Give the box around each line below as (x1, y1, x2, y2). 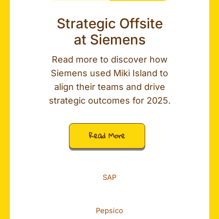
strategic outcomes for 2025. (48, 95, 171, 106)
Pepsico (96, 206, 123, 215)
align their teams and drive (54, 82, 165, 92)
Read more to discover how (51, 54, 168, 65)
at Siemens (73, 31, 146, 48)
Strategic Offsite (56, 15, 163, 32)
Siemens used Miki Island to (51, 68, 168, 79)
